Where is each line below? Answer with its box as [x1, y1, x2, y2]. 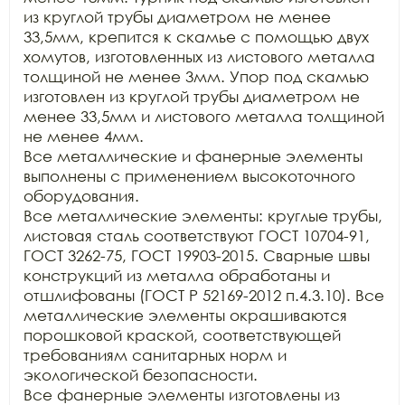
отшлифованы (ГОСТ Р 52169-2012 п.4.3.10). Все [24, 285, 384, 305]
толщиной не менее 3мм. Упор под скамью [24, 66, 369, 86]
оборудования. [24, 185, 144, 205]
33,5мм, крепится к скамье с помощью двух [24, 26, 369, 46]
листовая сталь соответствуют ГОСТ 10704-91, [24, 225, 370, 245]
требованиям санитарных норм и [24, 344, 287, 364]
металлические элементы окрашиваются [24, 305, 347, 325]
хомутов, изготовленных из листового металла [24, 46, 375, 66]
